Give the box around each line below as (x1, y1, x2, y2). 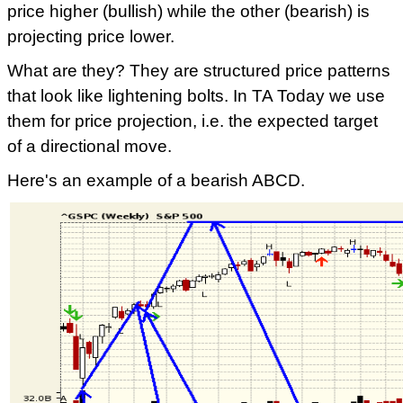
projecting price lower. (7, 27, 175, 46)
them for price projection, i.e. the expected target (7, 112, 378, 130)
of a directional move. (7, 137, 172, 156)
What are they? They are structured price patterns (7, 61, 390, 80)
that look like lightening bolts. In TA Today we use (7, 86, 385, 105)
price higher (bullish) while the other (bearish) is (7, 2, 370, 21)
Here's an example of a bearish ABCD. (7, 171, 305, 190)
